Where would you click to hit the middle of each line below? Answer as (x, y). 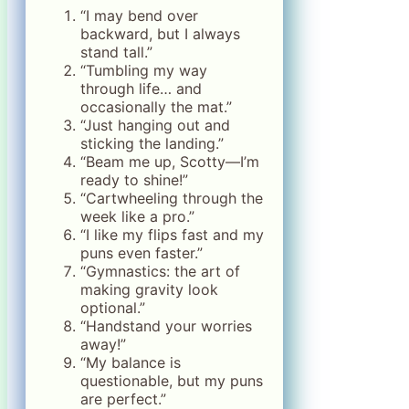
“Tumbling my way (144, 70)
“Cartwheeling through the (172, 198)
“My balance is (131, 362)
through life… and (141, 88)
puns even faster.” (142, 252)
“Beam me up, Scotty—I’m (170, 161)
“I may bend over (139, 15)
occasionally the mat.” (156, 106)
